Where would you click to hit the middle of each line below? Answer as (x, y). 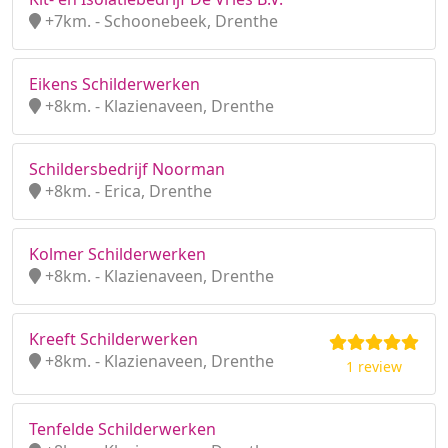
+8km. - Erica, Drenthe (126, 191)
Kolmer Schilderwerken (117, 254)
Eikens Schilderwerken (114, 84)
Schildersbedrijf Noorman (127, 169)
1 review (374, 366)
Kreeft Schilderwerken (113, 339)
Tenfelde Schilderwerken (122, 429)
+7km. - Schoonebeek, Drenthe (159, 21)
